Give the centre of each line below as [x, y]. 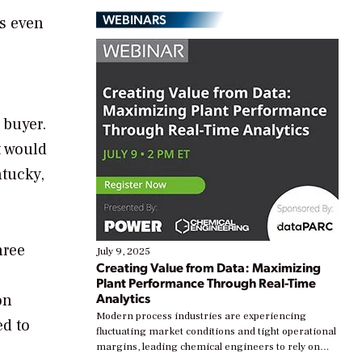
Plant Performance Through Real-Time [206, 283]
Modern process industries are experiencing [201, 316]
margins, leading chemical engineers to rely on [208, 347]
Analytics [123, 298]
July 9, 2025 [123, 252]
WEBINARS [135, 19]
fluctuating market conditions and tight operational [216, 332]
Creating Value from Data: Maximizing [208, 267]
